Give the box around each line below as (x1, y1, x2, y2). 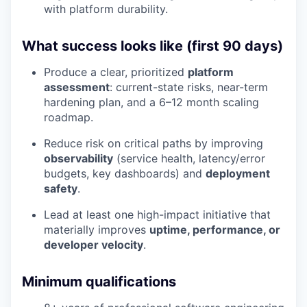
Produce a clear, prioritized (44, 65, 188, 79)
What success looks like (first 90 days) (22, 38, 283, 55)
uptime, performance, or (149, 223, 280, 237)
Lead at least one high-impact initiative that (44, 208, 271, 222)
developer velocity (44, 238, 143, 252)
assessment (44, 80, 110, 95)
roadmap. (44, 110, 93, 125)
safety (44, 182, 77, 196)
